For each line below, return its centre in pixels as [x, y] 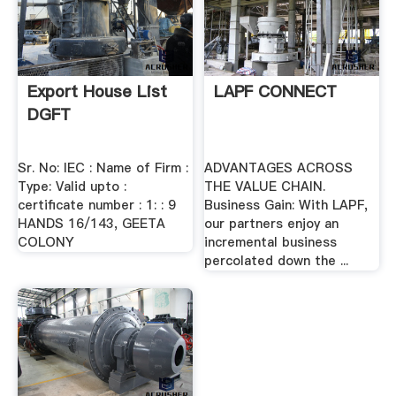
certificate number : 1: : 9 [96, 206]
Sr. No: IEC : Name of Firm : [103, 168]
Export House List [97, 91]
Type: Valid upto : [72, 187]
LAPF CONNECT [276, 91]
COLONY [46, 243]
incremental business [271, 243]
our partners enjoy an [272, 224]
